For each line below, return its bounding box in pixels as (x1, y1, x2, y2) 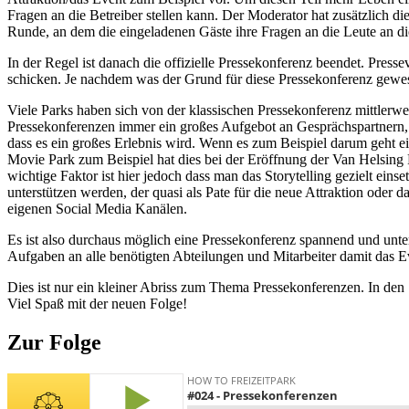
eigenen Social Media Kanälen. (7, 201, 187, 217)
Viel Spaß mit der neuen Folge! (7, 296, 187, 312)
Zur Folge (7, 330, 101, 355)
